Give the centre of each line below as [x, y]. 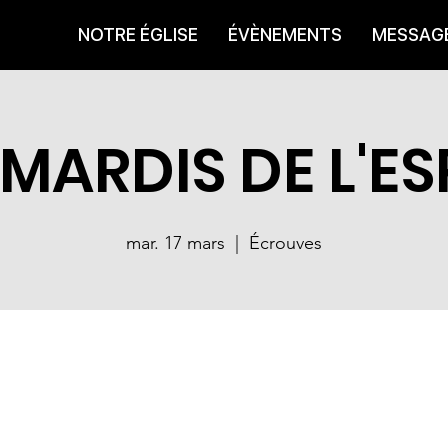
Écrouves [285, 243]
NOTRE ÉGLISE [138, 34]
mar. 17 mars [175, 243]
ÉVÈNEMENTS [285, 34]
